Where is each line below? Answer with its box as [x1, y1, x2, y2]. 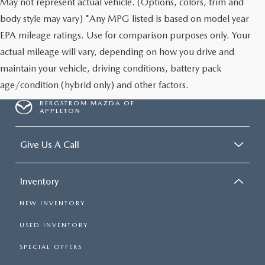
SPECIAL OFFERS [20, 243, 82, 251]
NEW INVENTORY [20, 199, 85, 208]
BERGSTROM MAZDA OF [40, 99, 135, 108]
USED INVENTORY [20, 221, 88, 230]
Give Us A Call [20, 139, 79, 151]
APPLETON [40, 107, 82, 115]
